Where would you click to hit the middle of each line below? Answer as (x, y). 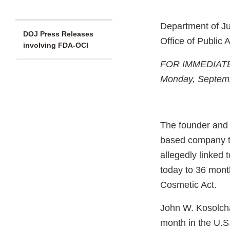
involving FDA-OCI (56, 45)
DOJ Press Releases (58, 34)
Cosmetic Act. (188, 185)
